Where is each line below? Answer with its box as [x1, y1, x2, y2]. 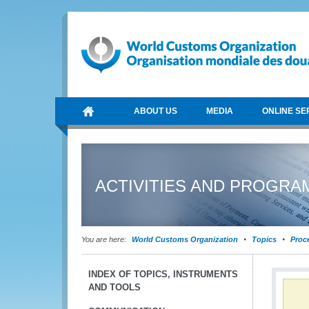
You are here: [81, 235, 126, 243]
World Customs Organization [132, 235, 240, 243]
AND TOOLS [88, 282, 141, 292]
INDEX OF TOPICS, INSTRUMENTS [88, 269, 238, 279]
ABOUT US [134, 106, 177, 116]
